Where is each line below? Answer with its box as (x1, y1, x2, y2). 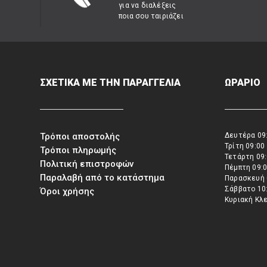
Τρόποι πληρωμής (40, 145, 117, 156)
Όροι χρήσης (40, 186, 95, 197)
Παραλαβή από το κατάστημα (40, 172, 165, 183)
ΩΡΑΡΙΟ (225, 77, 261, 88)
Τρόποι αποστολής (40, 131, 120, 142)
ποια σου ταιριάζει (119, 12, 184, 20)
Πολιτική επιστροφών (40, 159, 134, 169)
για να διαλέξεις (119, 1, 176, 10)
